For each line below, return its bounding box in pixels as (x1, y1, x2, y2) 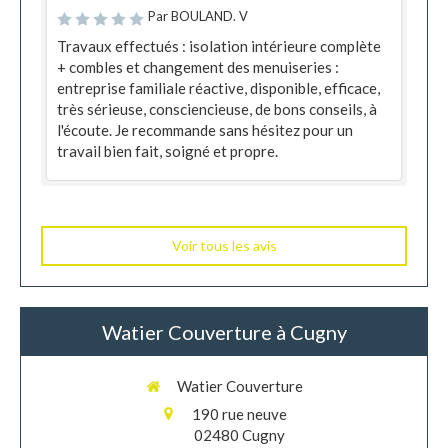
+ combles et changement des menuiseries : (57, 58, 339, 76)
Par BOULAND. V (148, 8, 248, 24)
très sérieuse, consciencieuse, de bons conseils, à (57, 100, 377, 118)
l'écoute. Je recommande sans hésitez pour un (57, 121, 353, 139)
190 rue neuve (192, 404, 287, 423)
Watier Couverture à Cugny (101, 320, 347, 344)
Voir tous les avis (171, 237, 277, 254)
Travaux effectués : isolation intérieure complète (57, 37, 381, 55)
